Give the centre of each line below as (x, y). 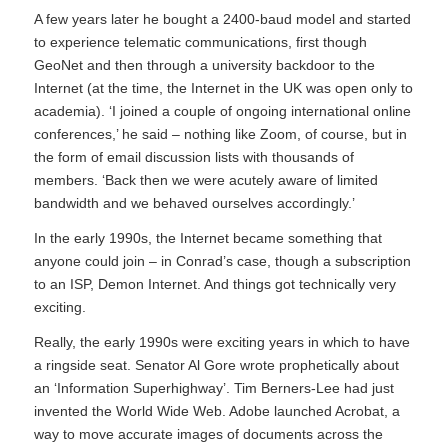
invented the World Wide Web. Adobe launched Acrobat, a (216, 410)
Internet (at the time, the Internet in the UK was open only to (223, 88)
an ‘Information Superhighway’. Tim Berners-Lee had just (213, 387)
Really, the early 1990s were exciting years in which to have (221, 341)
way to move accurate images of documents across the (208, 433)
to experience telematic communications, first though (200, 42)
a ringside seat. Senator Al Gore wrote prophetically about (216, 364)
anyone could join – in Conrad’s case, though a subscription (222, 260)
